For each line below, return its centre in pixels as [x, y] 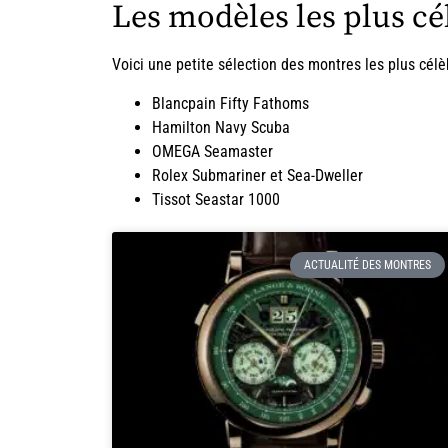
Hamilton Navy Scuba [221, 127]
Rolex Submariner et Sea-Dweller [257, 175]
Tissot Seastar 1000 [216, 199]
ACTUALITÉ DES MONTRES [367, 264]
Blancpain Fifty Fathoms [230, 103]
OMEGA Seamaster [212, 151]
